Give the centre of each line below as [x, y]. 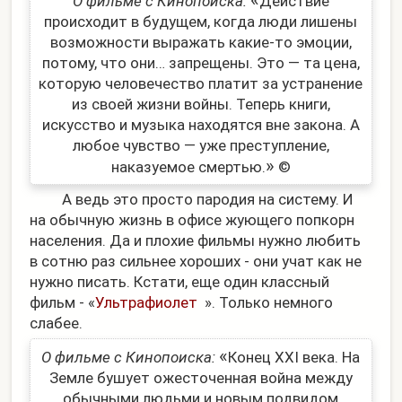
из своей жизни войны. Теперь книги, [201, 104]
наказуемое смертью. [188, 166]
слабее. [57, 323]
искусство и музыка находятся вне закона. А [201, 124]
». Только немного [269, 303]
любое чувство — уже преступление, [201, 145]
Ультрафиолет [147, 303]
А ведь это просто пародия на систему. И [192, 200]
